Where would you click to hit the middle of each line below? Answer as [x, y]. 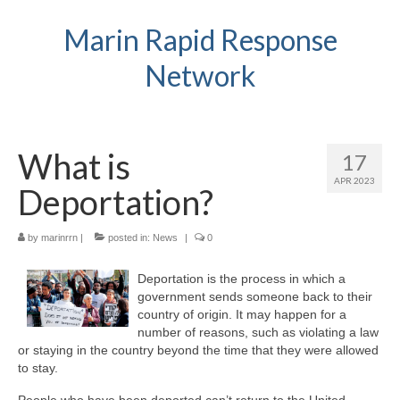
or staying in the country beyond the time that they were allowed [198, 350]
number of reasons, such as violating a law [258, 332]
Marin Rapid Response [200, 40]
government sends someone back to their [255, 296]
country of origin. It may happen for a [242, 314]
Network [200, 75]
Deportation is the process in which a [242, 279]
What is [74, 166]
